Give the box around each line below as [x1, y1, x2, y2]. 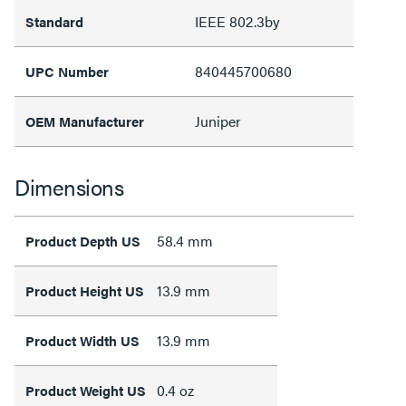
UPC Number [25, 62, 109, 81]
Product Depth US [25, 231, 140, 250]
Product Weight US [25, 381, 146, 400]
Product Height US [25, 281, 144, 300]
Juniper [195, 111, 241, 131]
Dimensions [14, 171, 123, 202]
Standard [25, 12, 83, 31]
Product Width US [25, 331, 140, 350]
